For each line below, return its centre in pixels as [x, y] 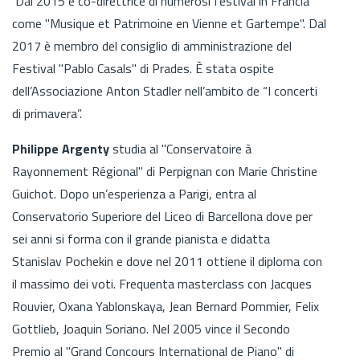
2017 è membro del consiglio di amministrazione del [152, 45]
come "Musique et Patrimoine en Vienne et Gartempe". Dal [169, 23]
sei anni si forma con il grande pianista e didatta [141, 238]
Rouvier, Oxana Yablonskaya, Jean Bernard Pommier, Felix [166, 306]
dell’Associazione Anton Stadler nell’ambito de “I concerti [165, 90]
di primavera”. [47, 113]
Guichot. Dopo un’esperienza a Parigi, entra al [134, 193]
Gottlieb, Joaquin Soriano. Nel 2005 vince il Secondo [151, 328]
